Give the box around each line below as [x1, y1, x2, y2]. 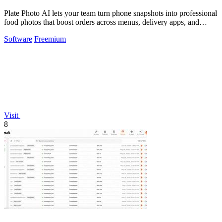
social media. [4, 26, 45, 35]
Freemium [34, 34, 66, 43]
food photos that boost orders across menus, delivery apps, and [4, 17, 199, 26]
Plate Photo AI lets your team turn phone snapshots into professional [4, 8, 217, 17]
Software [4, 34, 32, 43]
